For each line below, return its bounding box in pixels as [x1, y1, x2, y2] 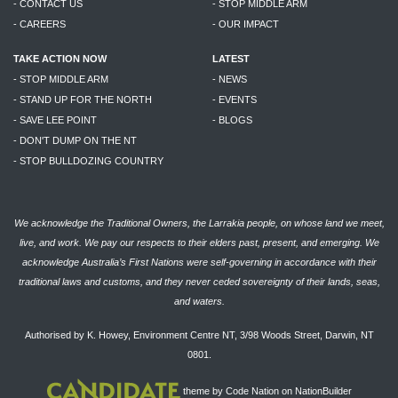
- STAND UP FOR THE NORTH [13, 94, 152, 106]
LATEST [212, 53, 250, 65]
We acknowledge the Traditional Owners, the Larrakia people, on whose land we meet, [13, 218, 385, 229]
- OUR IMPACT [212, 19, 279, 30]
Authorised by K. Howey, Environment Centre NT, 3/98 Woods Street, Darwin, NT [24, 330, 374, 341]
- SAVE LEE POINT [13, 115, 97, 126]
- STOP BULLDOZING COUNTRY [13, 155, 163, 167]
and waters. [173, 296, 225, 307]
